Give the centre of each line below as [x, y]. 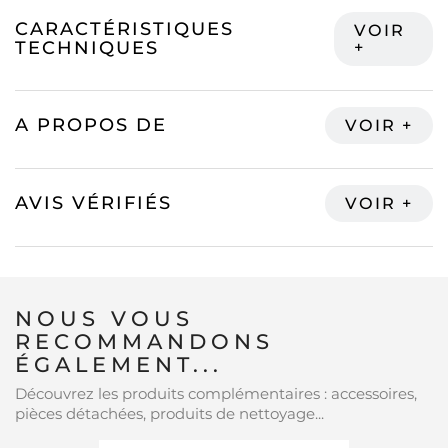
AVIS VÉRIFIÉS [93, 203]
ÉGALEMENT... [119, 365]
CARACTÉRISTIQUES [124, 29]
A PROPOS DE [91, 125]
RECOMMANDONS [144, 342]
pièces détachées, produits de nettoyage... [169, 414]
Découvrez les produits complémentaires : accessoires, [216, 394]
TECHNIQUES [87, 48]
